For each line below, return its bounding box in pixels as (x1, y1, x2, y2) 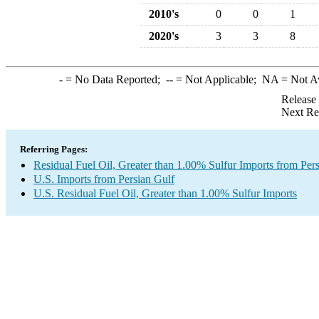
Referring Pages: (20, 144, 88, 155)
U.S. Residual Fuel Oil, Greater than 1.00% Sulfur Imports (33, 187, 297, 199)
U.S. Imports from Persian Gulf (33, 173, 174, 185)
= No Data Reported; (62, 73, 166, 85)
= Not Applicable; (172, 73, 262, 85)
